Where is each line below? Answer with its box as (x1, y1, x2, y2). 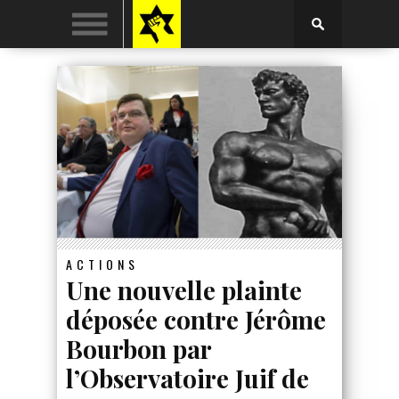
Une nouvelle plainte (66, 273, 302, 306)
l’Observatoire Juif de (66, 361, 309, 395)
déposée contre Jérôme (66, 302, 326, 336)
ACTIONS (66, 254, 139, 273)
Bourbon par (66, 331, 211, 365)
